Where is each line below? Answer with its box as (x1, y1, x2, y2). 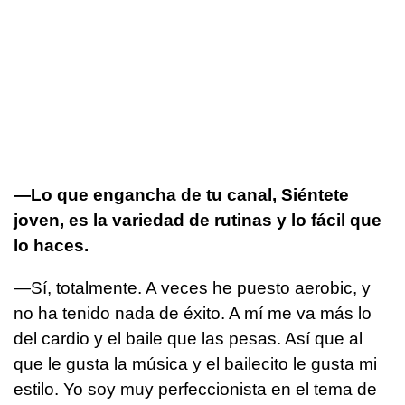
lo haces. (14, 235, 89, 255)
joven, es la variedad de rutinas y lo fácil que (14, 210, 381, 230)
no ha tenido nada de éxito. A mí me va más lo (14, 303, 372, 323)
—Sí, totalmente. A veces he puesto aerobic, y (14, 278, 371, 297)
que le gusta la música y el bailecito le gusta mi (14, 353, 377, 373)
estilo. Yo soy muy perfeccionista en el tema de (14, 379, 377, 399)
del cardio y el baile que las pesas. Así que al (14, 328, 363, 348)
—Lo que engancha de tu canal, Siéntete (14, 184, 349, 204)
